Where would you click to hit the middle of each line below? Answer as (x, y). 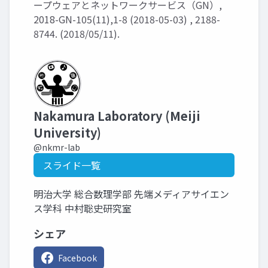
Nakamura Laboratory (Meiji (117, 116)
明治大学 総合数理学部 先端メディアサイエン (131, 194)
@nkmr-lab (57, 147)
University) (67, 133)
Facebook (77, 258)
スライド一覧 (72, 165)
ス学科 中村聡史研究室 (83, 208)
